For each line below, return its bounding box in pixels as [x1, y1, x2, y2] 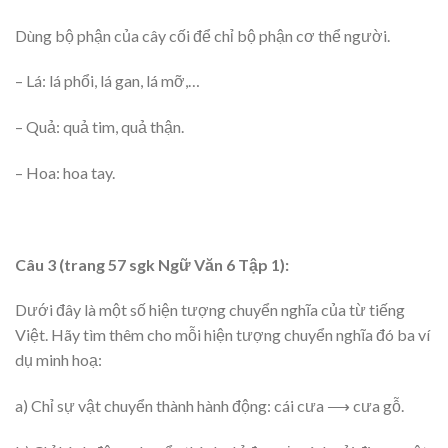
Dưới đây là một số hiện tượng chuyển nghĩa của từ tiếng [15, 300, 405, 320]
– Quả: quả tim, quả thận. [15, 117, 184, 137]
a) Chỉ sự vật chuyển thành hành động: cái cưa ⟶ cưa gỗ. [15, 396, 404, 416]
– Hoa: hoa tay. [15, 162, 115, 182]
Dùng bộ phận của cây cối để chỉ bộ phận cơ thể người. [15, 25, 390, 45]
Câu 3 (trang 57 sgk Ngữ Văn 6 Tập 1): [15, 254, 289, 274]
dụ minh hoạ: [15, 350, 102, 370]
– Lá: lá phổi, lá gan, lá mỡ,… [15, 71, 200, 91]
